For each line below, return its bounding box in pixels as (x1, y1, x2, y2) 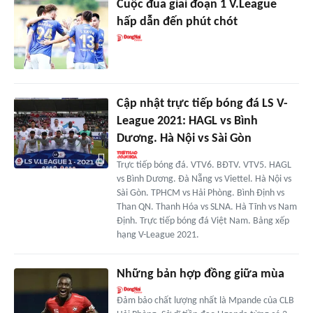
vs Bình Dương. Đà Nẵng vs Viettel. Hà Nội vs (116, 174, 291, 185)
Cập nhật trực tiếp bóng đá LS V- (116, 97, 288, 111)
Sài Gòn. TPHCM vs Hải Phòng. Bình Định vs (116, 188, 284, 199)
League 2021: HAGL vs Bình (116, 115, 258, 129)
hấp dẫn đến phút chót (116, 15, 238, 29)
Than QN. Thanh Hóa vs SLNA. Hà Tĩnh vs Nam (116, 202, 297, 213)
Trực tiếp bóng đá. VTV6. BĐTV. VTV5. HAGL (116, 160, 291, 171)
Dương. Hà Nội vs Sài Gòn (116, 132, 252, 146)
